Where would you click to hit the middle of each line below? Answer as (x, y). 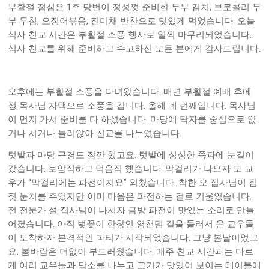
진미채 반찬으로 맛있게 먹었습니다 (162, 21)
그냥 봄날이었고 (225, 238)
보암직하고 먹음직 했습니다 (104, 169)
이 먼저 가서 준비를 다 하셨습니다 (77, 120)
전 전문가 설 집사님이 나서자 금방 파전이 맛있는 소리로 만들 (131, 210)
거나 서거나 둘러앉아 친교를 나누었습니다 (94, 134)
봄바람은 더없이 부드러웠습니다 (86, 252)
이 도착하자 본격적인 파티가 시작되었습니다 (98, 238)
